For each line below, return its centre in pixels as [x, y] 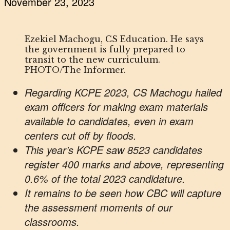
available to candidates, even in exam [109, 121]
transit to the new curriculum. [92, 60]
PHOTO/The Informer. [75, 70]
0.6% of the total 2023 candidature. [107, 179]
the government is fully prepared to [105, 50]
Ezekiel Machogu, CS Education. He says [114, 39]
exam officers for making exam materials [116, 107]
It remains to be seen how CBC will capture [123, 193]
